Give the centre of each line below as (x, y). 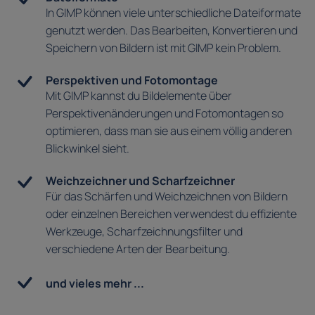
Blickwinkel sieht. (87, 149)
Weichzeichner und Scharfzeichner (140, 181)
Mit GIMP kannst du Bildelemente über (139, 96)
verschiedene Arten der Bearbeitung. (137, 249)
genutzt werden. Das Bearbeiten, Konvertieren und (171, 31)
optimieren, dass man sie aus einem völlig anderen (168, 131)
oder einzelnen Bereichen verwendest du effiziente (171, 214)
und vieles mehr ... (95, 284)
